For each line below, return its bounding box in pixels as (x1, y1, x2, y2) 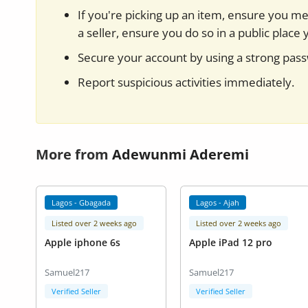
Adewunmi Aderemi (112, 145, 249, 164)
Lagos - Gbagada (52, 197, 111, 208)
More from (36, 145, 112, 164)
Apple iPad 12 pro (188, 236, 272, 250)
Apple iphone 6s (45, 236, 120, 250)
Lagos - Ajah (196, 197, 240, 208)
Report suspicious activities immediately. (78, 74, 294, 90)
